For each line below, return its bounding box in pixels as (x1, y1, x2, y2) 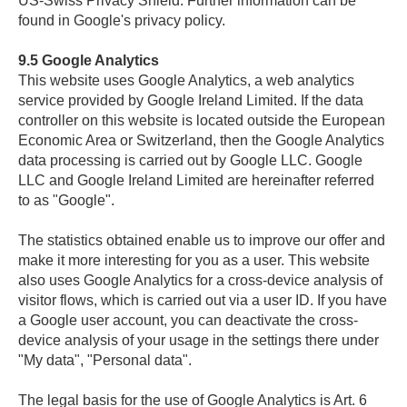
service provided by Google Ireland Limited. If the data (18, 93, 363, 108)
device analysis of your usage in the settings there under (18, 333, 379, 348)
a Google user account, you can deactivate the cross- (18, 313, 358, 328)
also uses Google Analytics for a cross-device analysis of (18, 273, 382, 288)
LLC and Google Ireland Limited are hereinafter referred (18, 173, 374, 188)
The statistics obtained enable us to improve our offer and (18, 233, 385, 248)
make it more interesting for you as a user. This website (18, 253, 370, 268)
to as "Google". (18, 193, 114, 208)
